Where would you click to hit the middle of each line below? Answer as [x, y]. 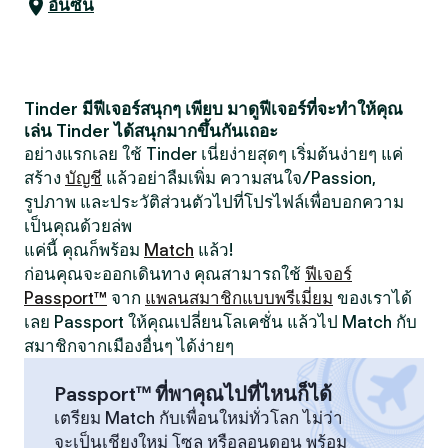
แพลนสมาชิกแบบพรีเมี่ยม [239, 298]
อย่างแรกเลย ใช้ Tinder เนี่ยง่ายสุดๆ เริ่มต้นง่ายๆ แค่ [213, 154]
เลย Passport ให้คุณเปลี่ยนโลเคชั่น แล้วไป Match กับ [220, 322]
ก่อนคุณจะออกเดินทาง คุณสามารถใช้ [164, 274]
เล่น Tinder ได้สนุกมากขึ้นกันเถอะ [151, 131]
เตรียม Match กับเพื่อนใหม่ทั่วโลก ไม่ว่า [198, 418]
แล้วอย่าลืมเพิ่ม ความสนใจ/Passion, [239, 178]
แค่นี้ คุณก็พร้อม [84, 250]
